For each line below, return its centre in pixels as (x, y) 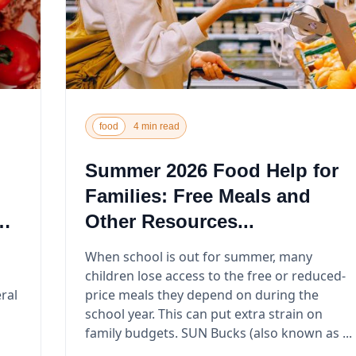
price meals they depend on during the (201, 294)
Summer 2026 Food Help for (211, 170)
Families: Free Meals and (197, 195)
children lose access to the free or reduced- (215, 275)
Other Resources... (169, 221)
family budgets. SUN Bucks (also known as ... (266, 333)
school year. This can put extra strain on (203, 313)
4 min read (156, 126)
